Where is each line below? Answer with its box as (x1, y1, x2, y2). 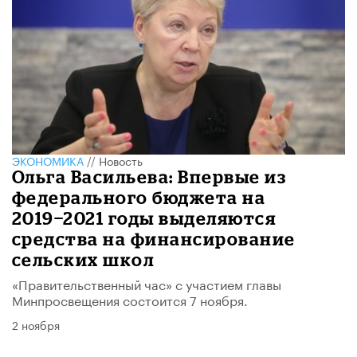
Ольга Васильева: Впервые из (12, 166, 287, 186)
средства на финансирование (12, 228, 296, 249)
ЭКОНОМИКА (12, 151, 84, 169)
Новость (99, 151, 143, 169)
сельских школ (12, 249, 155, 269)
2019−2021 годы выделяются (12, 207, 277, 228)
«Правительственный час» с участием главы (12, 273, 281, 293)
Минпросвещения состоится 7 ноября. (12, 288, 248, 309)
